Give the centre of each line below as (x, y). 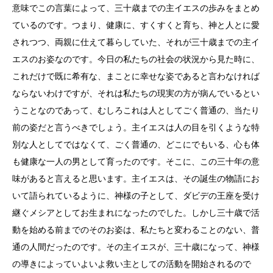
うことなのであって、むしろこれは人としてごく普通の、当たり (136, 110)
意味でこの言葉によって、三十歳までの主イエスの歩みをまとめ (136, 8)
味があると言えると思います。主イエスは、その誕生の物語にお (136, 179)
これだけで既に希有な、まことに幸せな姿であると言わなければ (136, 76)
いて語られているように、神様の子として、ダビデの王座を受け (136, 196)
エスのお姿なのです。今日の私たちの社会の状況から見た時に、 (136, 59)
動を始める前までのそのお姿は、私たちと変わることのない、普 (136, 230)
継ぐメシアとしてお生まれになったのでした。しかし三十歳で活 (136, 213)
